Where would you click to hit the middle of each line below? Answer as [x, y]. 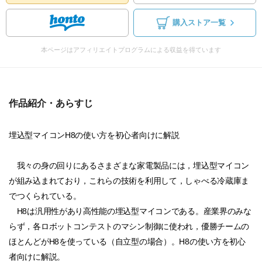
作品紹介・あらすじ [51, 103]
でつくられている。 [45, 196]
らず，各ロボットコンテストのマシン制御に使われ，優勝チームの [129, 226]
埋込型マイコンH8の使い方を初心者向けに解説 [94, 135]
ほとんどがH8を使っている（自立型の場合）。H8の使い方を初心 [127, 242]
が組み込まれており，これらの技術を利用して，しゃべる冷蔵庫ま [129, 181]
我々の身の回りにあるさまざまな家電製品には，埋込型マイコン [129, 166]
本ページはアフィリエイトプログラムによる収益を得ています [131, 50]
